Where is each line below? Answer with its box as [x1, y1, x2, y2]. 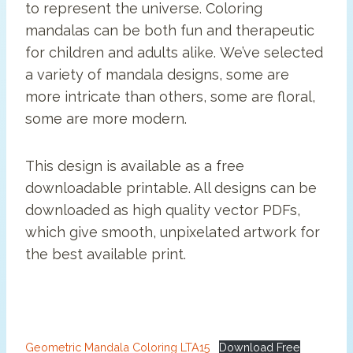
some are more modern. [25, 110, 187, 128]
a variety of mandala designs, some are [25, 66, 289, 84]
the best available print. [25, 246, 186, 263]
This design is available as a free [25, 158, 244, 175]
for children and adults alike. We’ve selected [25, 44, 323, 61]
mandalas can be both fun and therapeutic [25, 22, 314, 39]
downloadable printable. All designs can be [25, 180, 317, 197]
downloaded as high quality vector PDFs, [25, 202, 300, 219]
